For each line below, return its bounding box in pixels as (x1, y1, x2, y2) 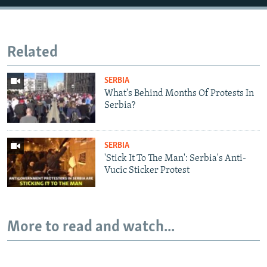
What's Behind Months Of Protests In (104, 89, 254, 99)
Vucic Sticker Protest (104, 165, 190, 175)
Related (7, 44, 58, 61)
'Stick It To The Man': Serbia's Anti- (104, 153, 247, 163)
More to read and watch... (7, 219, 175, 236)
